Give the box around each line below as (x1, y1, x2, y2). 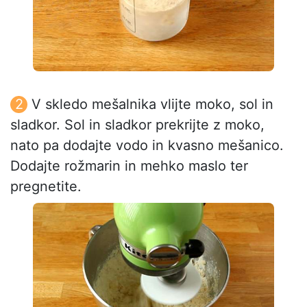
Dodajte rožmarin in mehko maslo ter (10, 158, 248, 175)
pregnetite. (10, 178, 82, 195)
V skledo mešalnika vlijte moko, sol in (32, 96, 273, 113)
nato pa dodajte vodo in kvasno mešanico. (10, 137, 284, 154)
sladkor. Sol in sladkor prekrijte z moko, (10, 116, 265, 134)
